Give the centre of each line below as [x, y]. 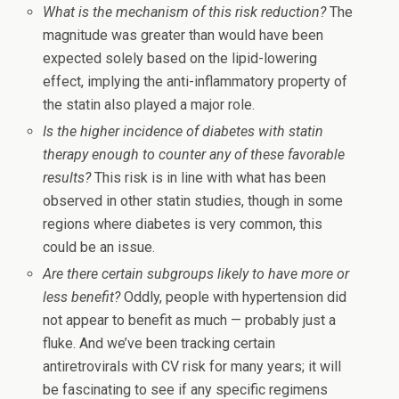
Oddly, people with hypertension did [234, 297]
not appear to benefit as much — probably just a [190, 320]
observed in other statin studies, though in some [193, 200]
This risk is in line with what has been [209, 177]
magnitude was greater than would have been [183, 35]
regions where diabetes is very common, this [183, 224]
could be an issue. [99, 247]
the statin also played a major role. [149, 104]
